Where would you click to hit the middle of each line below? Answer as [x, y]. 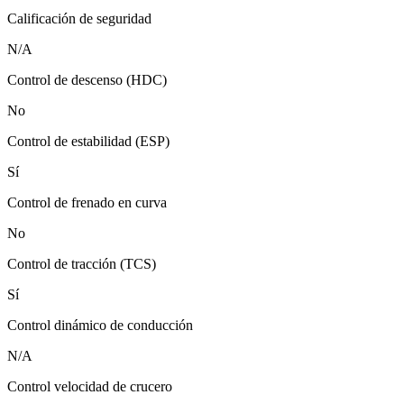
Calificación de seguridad [79, 19]
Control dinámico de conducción [100, 326]
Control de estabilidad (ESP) [88, 142]
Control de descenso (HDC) [87, 80]
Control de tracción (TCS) [82, 264]
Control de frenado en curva [87, 203]
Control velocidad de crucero [90, 387]
